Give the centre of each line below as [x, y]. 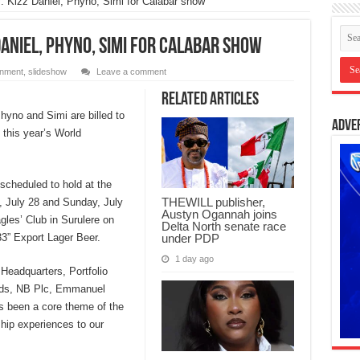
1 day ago [194, 259]
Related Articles [210, 100]
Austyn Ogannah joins [219, 215]
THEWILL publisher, [213, 202]
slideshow [47, 72]
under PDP [190, 239]
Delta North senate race [223, 227]
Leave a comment [131, 72]
